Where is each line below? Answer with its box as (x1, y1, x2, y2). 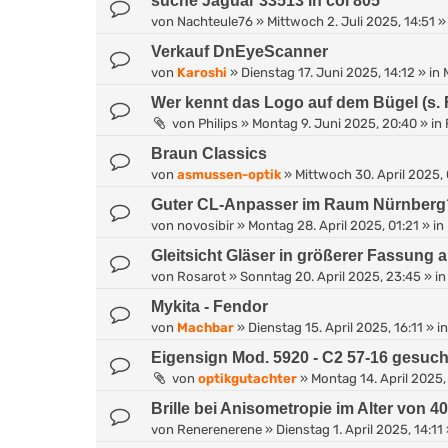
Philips (198, 115, 238, 131)
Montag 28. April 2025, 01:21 (248, 217, 419, 233)
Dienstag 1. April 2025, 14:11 (276, 421, 443, 437)
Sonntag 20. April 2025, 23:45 (240, 268, 421, 284)
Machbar (177, 319, 234, 335)
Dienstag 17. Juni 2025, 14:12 (241, 64, 415, 80)
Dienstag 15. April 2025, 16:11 (248, 319, 423, 335)
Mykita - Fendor (151, 297, 268, 315)
